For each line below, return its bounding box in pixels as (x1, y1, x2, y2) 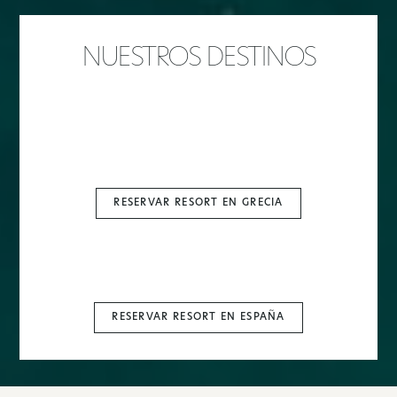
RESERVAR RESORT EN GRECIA (113, 198, 284, 208)
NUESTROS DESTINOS (82, 45, 315, 74)
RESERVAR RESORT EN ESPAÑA (112, 313, 285, 323)
